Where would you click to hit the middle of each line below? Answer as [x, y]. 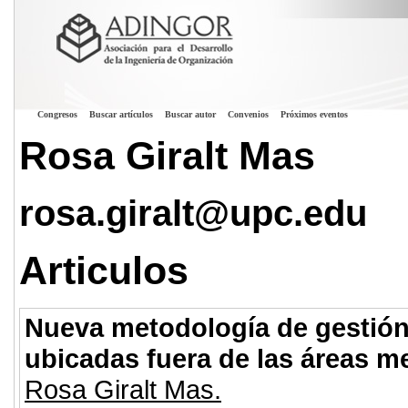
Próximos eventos [314, 114]
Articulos [104, 271]
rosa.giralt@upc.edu [193, 214]
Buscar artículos [121, 114]
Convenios [248, 114]
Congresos [57, 114]
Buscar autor [190, 114]
